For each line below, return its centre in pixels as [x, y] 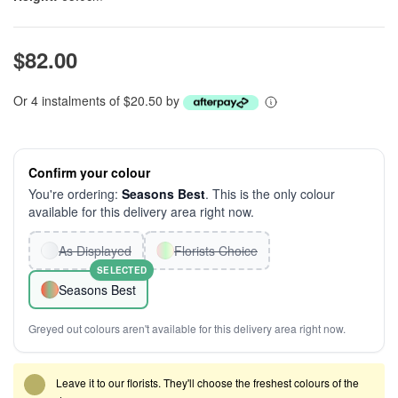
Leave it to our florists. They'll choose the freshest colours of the [207, 382]
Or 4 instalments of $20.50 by [98, 100]
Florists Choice [216, 251]
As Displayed [95, 251]
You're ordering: [75, 194]
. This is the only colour [270, 194]
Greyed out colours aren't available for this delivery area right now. [187, 328]
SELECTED [122, 270]
